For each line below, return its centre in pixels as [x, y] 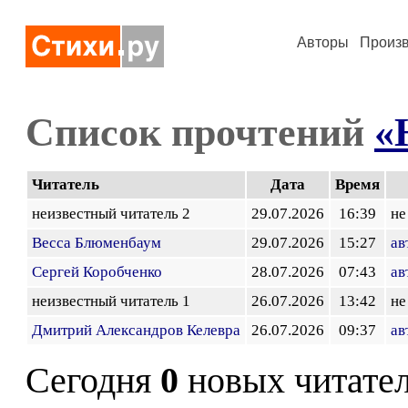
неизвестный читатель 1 [115, 301]
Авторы [323, 42]
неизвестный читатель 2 [115, 214]
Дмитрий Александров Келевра [136, 330]
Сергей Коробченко [97, 272]
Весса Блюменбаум [97, 243]
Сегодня [93, 381]
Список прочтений [200, 132]
